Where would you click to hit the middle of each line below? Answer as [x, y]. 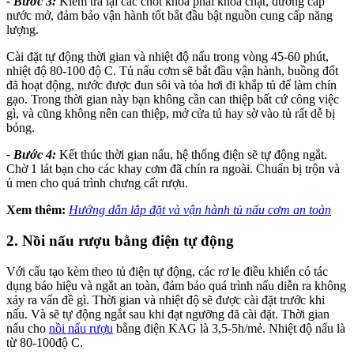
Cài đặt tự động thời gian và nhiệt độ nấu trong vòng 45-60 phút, [168, 57]
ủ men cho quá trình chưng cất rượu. [97, 183]
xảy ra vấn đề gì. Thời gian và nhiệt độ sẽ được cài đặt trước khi [166, 299]
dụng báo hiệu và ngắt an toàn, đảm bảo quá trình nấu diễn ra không [176, 285]
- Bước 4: [31, 155]
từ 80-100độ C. [45, 342]
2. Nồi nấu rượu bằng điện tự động [120, 241]
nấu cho [28, 328]
